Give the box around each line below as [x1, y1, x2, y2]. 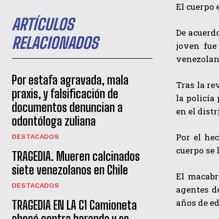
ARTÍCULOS [12, 15, 73, 34]
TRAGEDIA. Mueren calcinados [12, 149, 140, 163]
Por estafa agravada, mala [12, 72, 129, 87]
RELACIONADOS [12, 33, 98, 52]
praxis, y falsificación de [12, 86, 118, 101]
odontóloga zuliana [12, 113, 96, 128]
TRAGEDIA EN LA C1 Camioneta [12, 197, 137, 212]
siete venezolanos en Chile [12, 162, 128, 177]
